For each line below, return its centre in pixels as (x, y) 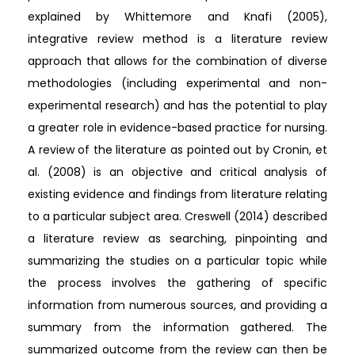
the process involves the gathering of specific (177, 282)
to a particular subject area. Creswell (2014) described (177, 216)
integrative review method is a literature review (177, 38)
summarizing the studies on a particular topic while (177, 260)
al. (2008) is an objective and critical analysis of (177, 172)
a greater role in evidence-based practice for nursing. (177, 127)
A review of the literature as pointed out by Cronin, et (177, 149)
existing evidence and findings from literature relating (177, 194)
